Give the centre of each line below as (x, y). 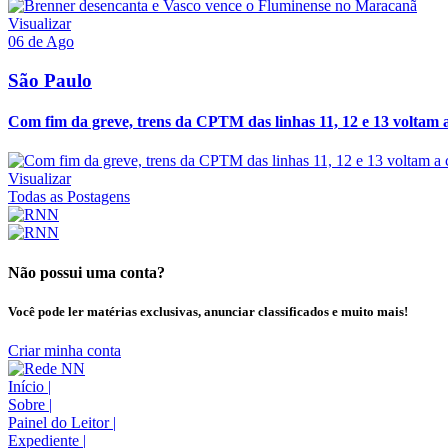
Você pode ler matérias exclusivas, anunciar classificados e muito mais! (208, 311)
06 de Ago (41, 42)
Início (28, 386)
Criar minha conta (64, 350)
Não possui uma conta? (86, 272)
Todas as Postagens (69, 197)
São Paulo (50, 80)
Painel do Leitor (60, 422)
